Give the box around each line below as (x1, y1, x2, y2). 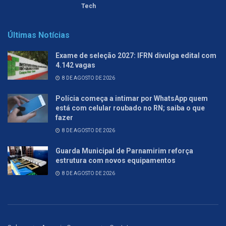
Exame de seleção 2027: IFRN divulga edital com (55, 51, 216, 60)
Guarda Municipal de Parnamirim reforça (55, 146, 193, 155)
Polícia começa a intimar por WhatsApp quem (55, 94, 208, 102)
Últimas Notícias (8, 30, 70, 40)
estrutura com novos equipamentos (55, 156, 176, 164)
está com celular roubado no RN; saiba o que (55, 103, 205, 112)
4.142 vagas (55, 61, 95, 69)
